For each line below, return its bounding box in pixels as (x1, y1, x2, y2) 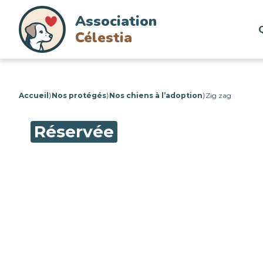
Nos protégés (52, 91, 106, 100)
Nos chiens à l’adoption (109, 91, 203, 100)
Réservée (34, 122, 114, 141)
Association (75, 12, 157, 31)
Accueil (19, 91, 49, 100)
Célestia (75, 28, 132, 47)
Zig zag (205, 91, 231, 100)
